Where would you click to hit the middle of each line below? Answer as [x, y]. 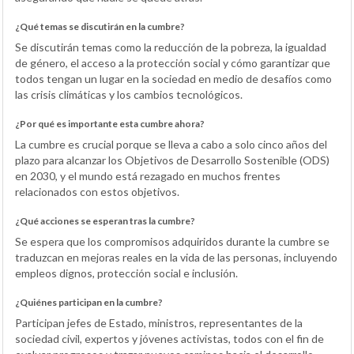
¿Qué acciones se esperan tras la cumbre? [105, 221]
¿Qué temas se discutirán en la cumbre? [100, 27]
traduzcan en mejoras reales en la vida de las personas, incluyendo [176, 258]
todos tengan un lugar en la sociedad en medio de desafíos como [173, 79]
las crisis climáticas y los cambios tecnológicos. [129, 95]
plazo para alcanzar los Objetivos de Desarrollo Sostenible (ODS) [172, 160]
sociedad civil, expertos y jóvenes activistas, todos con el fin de [169, 339]
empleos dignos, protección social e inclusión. [126, 273]
